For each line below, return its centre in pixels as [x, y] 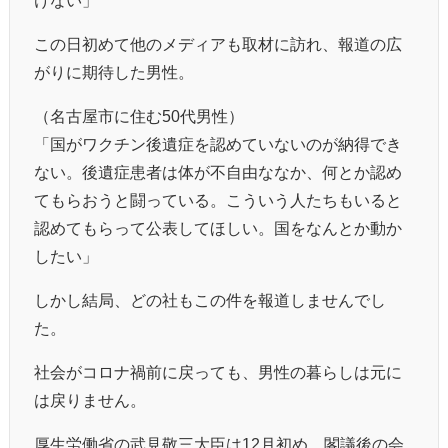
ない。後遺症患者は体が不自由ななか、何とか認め [218, 171]
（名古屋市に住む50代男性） [139, 115]
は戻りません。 [90, 399]
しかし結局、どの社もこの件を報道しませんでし [210, 299]
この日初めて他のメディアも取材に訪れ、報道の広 [218, 43]
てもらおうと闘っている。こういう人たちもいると [218, 199]
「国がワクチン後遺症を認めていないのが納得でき [218, 143]
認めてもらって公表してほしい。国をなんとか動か [218, 227]
